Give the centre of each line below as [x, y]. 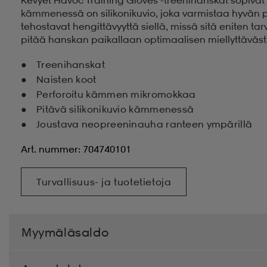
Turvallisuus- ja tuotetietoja [104, 181]
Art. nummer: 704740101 [76, 149]
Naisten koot [66, 79]
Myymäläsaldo [66, 232]
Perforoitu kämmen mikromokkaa [116, 94]
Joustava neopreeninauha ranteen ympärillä [145, 124]
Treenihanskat [71, 64]
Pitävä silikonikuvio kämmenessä [115, 109]
